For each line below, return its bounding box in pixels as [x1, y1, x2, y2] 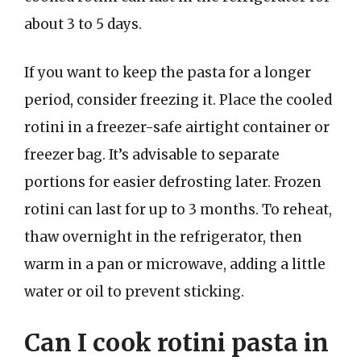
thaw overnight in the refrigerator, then [24, 227, 302, 246]
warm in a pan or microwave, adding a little [24, 255, 326, 273]
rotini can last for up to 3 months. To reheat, [24, 200, 332, 218]
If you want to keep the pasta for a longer [24, 63, 311, 81]
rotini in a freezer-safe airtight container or [24, 118, 330, 136]
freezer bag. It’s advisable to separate [24, 145, 280, 164]
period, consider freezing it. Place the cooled [24, 90, 332, 109]
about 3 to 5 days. [24, 15, 142, 33]
